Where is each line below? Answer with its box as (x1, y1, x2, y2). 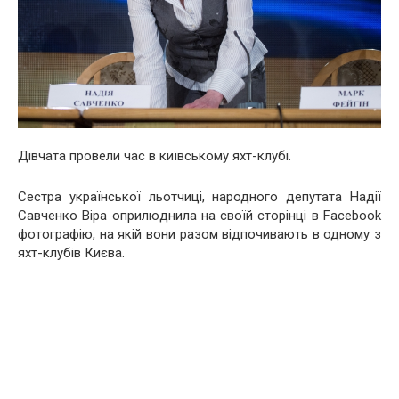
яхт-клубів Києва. (18, 244, 125, 261)
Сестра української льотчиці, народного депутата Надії (18, 188, 381, 205)
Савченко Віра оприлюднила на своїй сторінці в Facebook (18, 207, 381, 224)
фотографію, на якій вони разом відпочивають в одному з (18, 225, 381, 242)
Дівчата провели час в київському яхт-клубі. (18, 147, 291, 164)
